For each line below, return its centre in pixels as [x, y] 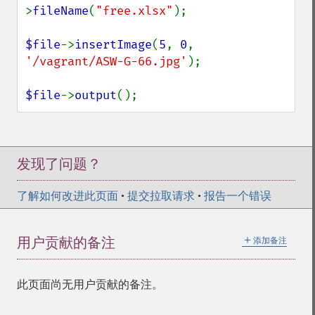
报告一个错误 [238, 196]
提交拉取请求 [161, 196]
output [96, 95]
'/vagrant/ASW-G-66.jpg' [106, 62]
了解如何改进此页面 [67, 196]
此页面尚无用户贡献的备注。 [90, 284]
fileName [60, 11]
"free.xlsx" [134, 11]
